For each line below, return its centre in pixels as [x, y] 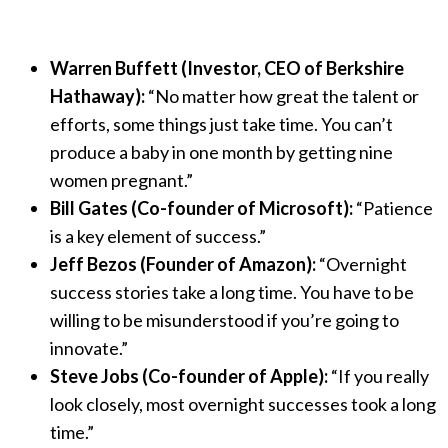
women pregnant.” [121, 179]
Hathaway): [97, 95]
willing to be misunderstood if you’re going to [224, 319]
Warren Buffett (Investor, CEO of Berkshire [227, 67]
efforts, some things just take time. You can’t [221, 123]
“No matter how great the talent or [282, 95]
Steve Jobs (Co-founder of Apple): [189, 375]
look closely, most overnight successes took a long [243, 403]
